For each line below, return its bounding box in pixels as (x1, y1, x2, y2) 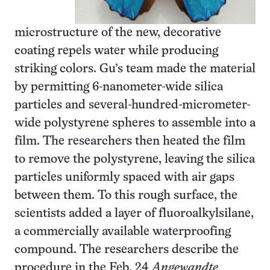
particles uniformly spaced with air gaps (14, 171, 234, 183)
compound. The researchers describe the (14, 243, 239, 256)
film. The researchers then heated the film (14, 135, 245, 147)
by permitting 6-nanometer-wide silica (14, 81, 223, 93)
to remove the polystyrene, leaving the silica (14, 153, 255, 165)
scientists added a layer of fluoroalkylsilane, (14, 207, 254, 219)
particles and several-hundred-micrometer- (14, 99, 251, 111)
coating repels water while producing (14, 45, 218, 57)
